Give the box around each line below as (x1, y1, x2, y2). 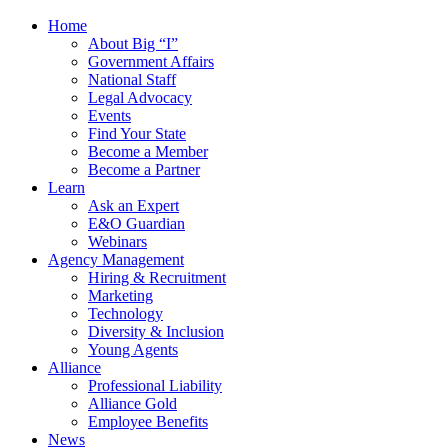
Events (88, 107, 131, 125)
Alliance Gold (88, 395, 177, 413)
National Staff (88, 71, 176, 89)
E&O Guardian (88, 215, 185, 233)
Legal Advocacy (88, 89, 192, 107)
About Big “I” (88, 35, 178, 53)
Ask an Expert (88, 197, 179, 215)
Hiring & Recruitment (88, 269, 226, 287)
